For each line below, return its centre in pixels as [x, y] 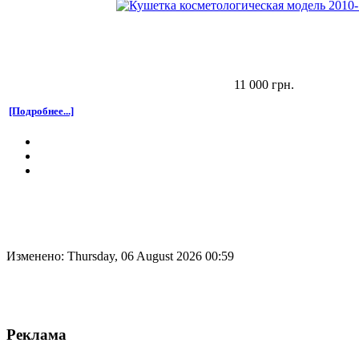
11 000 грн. [264, 84]
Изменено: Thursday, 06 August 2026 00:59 [120, 256]
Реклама [36, 335]
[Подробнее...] [41, 111]
